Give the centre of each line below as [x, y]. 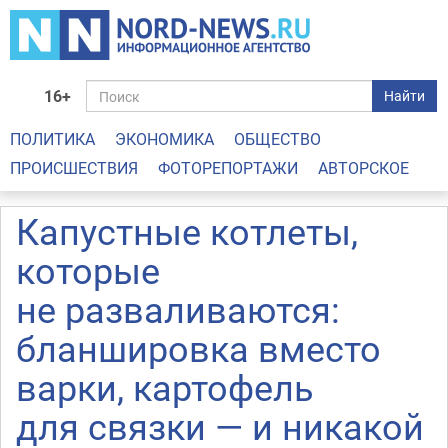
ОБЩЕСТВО [277, 139]
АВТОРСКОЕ [363, 168]
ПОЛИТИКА [52, 139]
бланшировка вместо [198, 348]
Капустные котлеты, [187, 231]
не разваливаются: [178, 309]
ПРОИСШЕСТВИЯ [74, 168]
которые [88, 270]
